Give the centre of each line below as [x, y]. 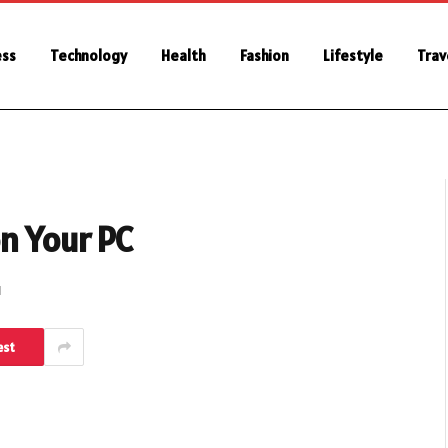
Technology [88, 55]
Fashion [264, 55]
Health [183, 55]
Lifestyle [353, 55]
